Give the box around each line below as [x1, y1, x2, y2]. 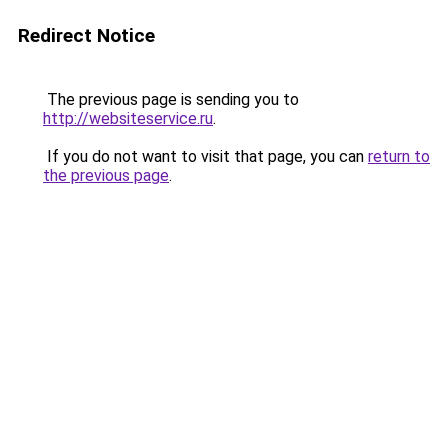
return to [368, 147, 430, 166]
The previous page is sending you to [43, 90, 299, 109]
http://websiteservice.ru [43, 109, 213, 128]
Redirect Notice [18, 24, 155, 47]
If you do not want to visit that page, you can [43, 147, 368, 166]
